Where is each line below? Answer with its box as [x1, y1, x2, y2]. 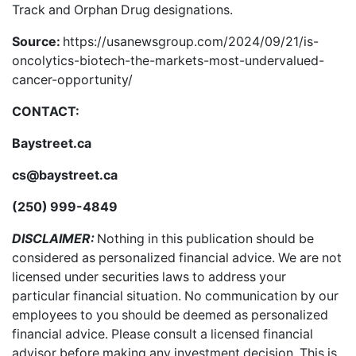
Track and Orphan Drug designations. [12, 2, 233, 17]
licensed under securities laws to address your [12, 269, 286, 284]
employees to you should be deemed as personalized [12, 307, 328, 323]
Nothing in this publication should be [97, 230, 314, 246]
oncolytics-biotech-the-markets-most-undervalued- [12, 52, 324, 68]
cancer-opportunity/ [12, 72, 133, 87]
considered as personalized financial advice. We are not [12, 250, 342, 265]
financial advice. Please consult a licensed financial [12, 326, 313, 342]
